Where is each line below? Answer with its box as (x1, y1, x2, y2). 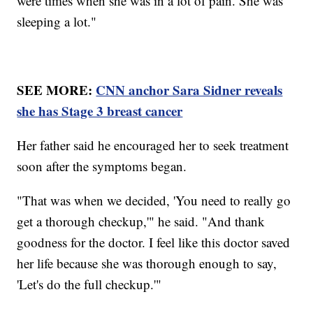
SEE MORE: (17, 80, 96, 100)
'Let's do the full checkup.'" (17, 275, 162, 293)
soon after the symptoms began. (17, 157, 191, 175)
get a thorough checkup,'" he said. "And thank (17, 212, 265, 231)
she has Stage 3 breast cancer (17, 101, 183, 121)
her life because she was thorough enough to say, (17, 254, 277, 272)
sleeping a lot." (17, 13, 97, 31)
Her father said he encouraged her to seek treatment (17, 136, 289, 154)
